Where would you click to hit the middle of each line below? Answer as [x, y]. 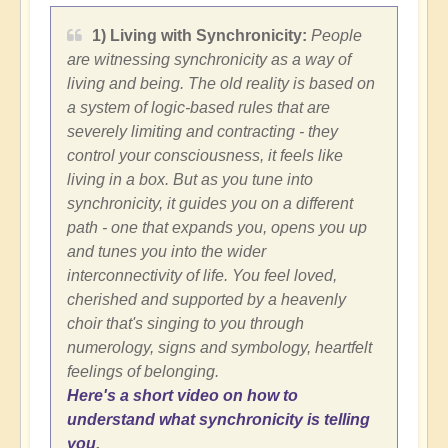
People [334, 36]
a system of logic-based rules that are [198, 108]
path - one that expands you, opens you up [217, 228]
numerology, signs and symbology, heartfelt [219, 348]
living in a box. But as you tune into [190, 180]
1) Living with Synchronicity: [199, 36]
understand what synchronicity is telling [218, 420]
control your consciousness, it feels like [205, 156]
